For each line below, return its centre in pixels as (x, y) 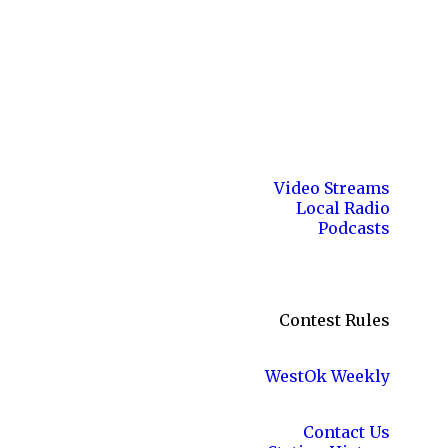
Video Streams (332, 187)
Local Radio (343, 207)
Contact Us (346, 431)
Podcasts (354, 227)
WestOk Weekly (327, 375)
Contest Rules (334, 319)
